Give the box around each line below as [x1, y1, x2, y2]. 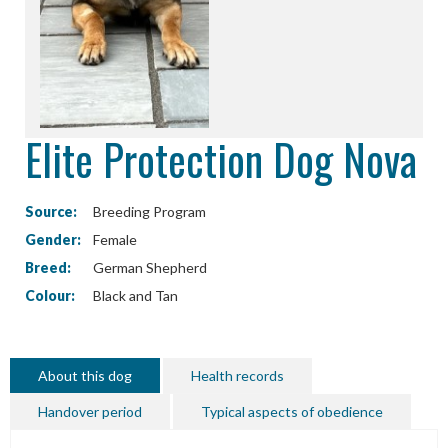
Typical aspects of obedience [201, 403, 383, 421]
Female [90, 230, 137, 248]
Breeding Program [90, 202, 206, 220]
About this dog [38, 367, 132, 385]
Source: [25, 202, 77, 220]
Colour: [25, 286, 75, 304]
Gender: [25, 230, 81, 248]
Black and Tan [90, 286, 178, 304]
